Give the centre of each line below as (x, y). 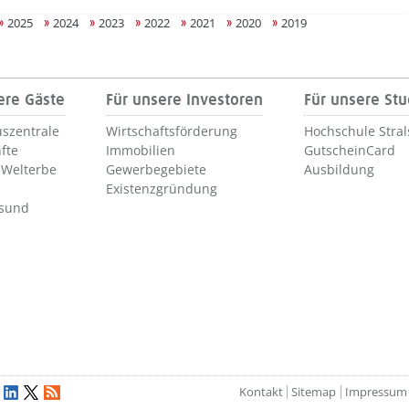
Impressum (376, 392)
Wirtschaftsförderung (172, 131)
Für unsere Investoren (184, 100)
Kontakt (261, 392)
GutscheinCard (350, 150)
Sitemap (314, 392)
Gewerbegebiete (156, 169)
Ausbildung (339, 169)
